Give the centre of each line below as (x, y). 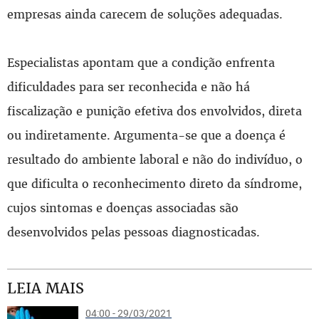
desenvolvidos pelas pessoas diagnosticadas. (134, 232)
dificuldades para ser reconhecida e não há (129, 87)
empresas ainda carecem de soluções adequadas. (145, 14)
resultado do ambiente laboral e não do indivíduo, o (155, 159)
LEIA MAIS (46, 288)
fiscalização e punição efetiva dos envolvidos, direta (155, 111)
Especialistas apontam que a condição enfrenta (141, 62)
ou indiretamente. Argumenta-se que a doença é (146, 135)
